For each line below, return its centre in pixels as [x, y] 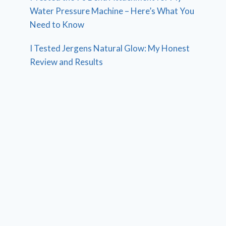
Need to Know [57, 25]
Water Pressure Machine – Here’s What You [112, 11]
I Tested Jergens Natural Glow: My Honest [110, 48]
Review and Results [67, 62]
